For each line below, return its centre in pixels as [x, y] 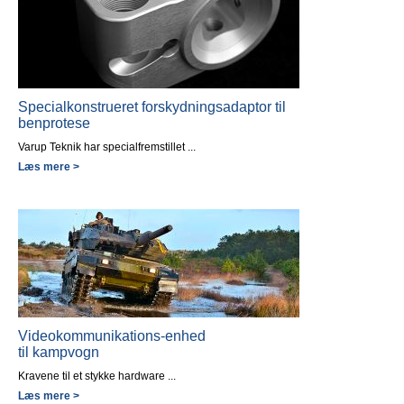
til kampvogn [59, 352]
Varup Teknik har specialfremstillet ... [107, 147]
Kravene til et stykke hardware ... [97, 376]
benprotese [54, 123]
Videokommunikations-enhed [112, 335]
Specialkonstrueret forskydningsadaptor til [152, 106]
